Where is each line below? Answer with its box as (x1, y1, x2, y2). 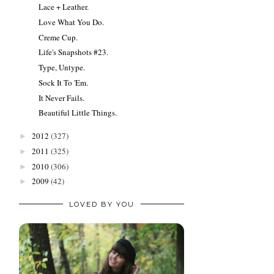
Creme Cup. (39, 31, 78, 43)
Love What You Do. (39, 16, 105, 28)
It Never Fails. (39, 92, 85, 103)
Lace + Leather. (39, 1, 89, 13)
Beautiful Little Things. (39, 107, 117, 119)
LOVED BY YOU (68, 199, 135, 209)
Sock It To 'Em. (39, 76, 89, 88)
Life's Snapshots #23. (39, 46, 109, 58)
